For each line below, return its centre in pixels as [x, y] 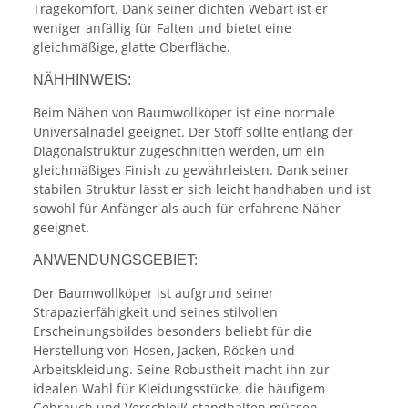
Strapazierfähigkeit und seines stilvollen [155, 312]
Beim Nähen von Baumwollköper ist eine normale [184, 113]
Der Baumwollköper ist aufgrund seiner [153, 293]
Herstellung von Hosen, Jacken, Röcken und [164, 351]
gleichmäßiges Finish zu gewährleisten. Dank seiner [191, 170]
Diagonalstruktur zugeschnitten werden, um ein [179, 151]
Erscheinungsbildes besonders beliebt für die [173, 331]
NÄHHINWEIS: [82, 80]
